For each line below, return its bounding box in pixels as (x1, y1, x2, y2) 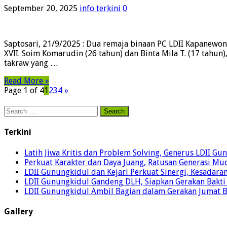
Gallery (4, 206, 33, 216)
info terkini (80, 3, 121, 13)
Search (4, 105, 27, 116)
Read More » (4, 75, 49, 86)
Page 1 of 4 (4, 85, 44, 95)
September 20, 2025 (4, 3, 78, 13)
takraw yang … (4, 58, 58, 68)
